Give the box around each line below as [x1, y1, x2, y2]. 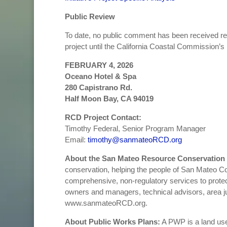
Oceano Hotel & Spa [64, 72, 138, 81]
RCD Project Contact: [64, 113, 141, 122]
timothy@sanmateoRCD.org [87, 135, 182, 144]
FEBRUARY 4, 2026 [64, 61, 135, 70]
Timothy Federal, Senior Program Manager [64, 124, 206, 133]
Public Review [64, 12, 115, 21]
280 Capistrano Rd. [64, 83, 134, 92]
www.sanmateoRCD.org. [64, 199, 147, 208]
